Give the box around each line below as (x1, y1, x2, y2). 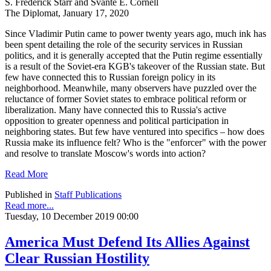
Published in (5, 189, 52, 200)
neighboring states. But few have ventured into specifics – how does (5, 126, 264, 137)
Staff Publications (54, 189, 122, 200)
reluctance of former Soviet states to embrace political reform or (5, 93, 246, 104)
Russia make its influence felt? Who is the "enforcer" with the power (5, 137, 266, 148)
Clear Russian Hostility (5, 250, 149, 266)
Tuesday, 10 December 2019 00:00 (5, 211, 139, 221)
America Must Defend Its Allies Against (5, 233, 250, 250)
